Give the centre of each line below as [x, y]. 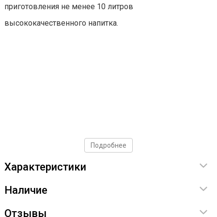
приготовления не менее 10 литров [69, 7]
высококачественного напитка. [61, 23]
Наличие [26, 190]
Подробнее [108, 146]
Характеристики [45, 167]
